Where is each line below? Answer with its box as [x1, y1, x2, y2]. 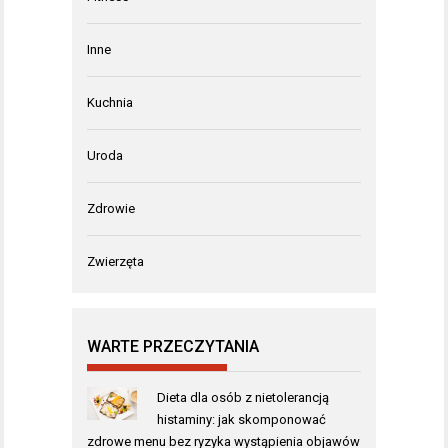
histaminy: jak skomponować [156, 412, 326, 428]
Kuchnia [87, 95, 133, 111]
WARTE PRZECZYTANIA [87, 337, 259, 357]
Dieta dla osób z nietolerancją [156, 390, 329, 406]
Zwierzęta [87, 254, 144, 270]
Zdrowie [87, 201, 135, 217]
